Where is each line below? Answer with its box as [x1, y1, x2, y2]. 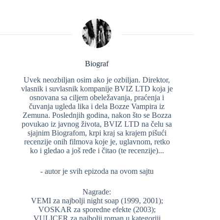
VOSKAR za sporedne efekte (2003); [38, 205, 156, 214]
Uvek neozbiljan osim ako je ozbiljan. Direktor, [24, 76, 170, 84]
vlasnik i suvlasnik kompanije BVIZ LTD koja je [21, 84, 173, 93]
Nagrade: [82, 188, 111, 196]
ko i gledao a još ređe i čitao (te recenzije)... [29, 146, 164, 155]
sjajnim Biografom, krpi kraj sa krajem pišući [27, 129, 166, 137]
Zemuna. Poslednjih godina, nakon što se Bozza [22, 111, 171, 120]
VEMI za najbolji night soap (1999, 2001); [30, 196, 163, 205]
